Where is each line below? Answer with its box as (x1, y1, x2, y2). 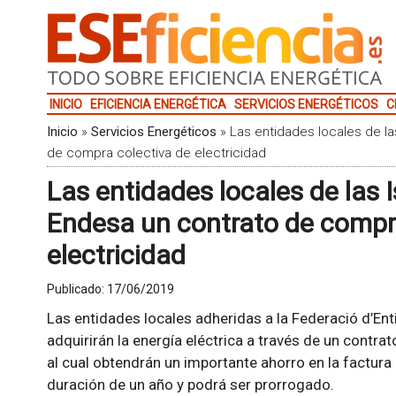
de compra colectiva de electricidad (46, 145, 266, 161)
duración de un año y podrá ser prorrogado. (46, 376, 334, 393)
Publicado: (46, 282, 107, 296)
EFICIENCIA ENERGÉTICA (89, 97, 226, 111)
